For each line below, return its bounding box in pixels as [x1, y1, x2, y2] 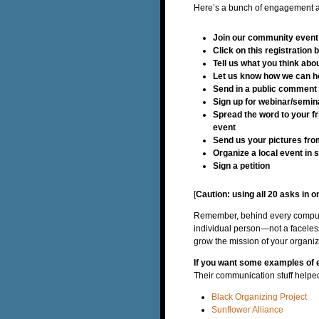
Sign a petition [213, 160, 270, 171]
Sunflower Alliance [211, 304, 283, 315]
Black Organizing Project [211, 291, 307, 302]
